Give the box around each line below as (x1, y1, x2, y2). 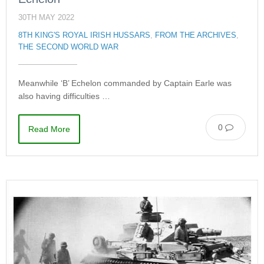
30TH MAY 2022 (18, 14, 74, 22)
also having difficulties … (18, 91, 110, 101)
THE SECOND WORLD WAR (18, 43, 118, 52)
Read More (28, 124, 70, 134)
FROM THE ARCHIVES (155, 31, 236, 40)
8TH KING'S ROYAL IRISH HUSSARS (18, 31, 150, 40)
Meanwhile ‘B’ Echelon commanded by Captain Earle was (18, 78, 232, 88)
